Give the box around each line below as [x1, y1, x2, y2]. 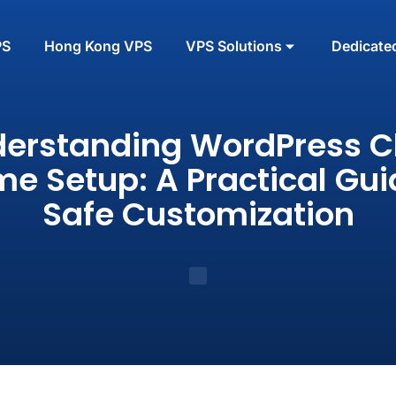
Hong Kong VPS [43, 37, 152, 55]
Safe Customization [42, 192, 354, 237]
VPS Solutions [185, 37, 282, 55]
